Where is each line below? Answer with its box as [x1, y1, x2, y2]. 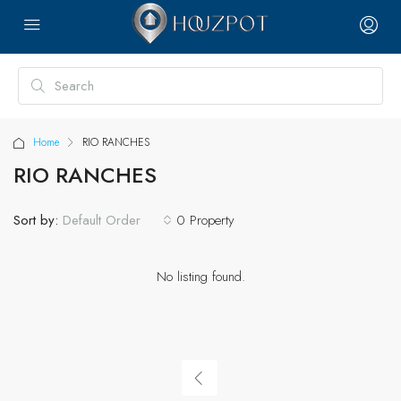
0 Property [176, 209, 235, 230]
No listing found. [156, 267, 245, 286]
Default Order [63, 210, 141, 230]
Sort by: [13, 209, 58, 230]
